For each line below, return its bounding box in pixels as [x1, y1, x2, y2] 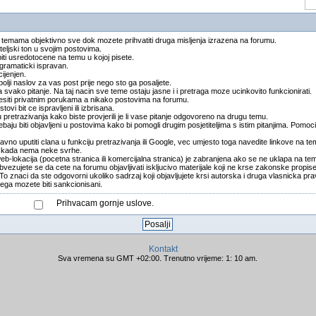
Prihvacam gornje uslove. [56, 197, 154, 208]
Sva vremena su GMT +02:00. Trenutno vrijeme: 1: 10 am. [58, 253, 258, 262]
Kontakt [149, 243, 178, 254]
